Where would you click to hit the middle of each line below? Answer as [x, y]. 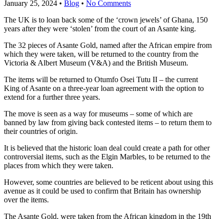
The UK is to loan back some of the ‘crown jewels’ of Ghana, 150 [106, 20]
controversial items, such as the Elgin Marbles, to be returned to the [107, 157]
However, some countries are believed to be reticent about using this [109, 182]
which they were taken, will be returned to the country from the [101, 54]
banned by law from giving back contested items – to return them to [108, 122]
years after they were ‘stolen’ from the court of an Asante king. [100, 29]
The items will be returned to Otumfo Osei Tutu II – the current [101, 79]
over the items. [26, 200]
